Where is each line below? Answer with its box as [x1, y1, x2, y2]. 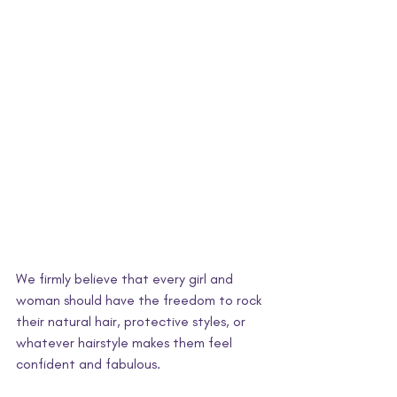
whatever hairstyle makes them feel [16, 334, 236, 352]
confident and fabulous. [16, 355, 164, 373]
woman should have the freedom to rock [16, 292, 265, 309]
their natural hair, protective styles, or [16, 313, 249, 331]
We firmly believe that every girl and [16, 270, 237, 288]
